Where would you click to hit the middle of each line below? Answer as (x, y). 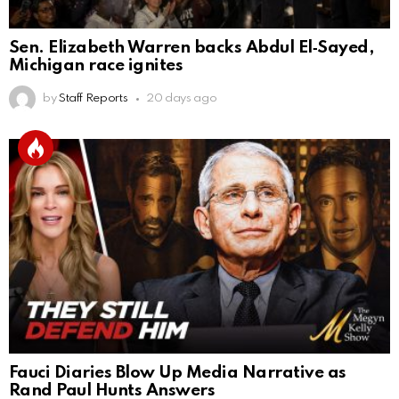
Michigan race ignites (96, 66)
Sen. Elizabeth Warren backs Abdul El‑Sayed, (191, 48)
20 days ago (182, 99)
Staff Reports (93, 99)
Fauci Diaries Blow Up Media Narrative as (178, 373)
